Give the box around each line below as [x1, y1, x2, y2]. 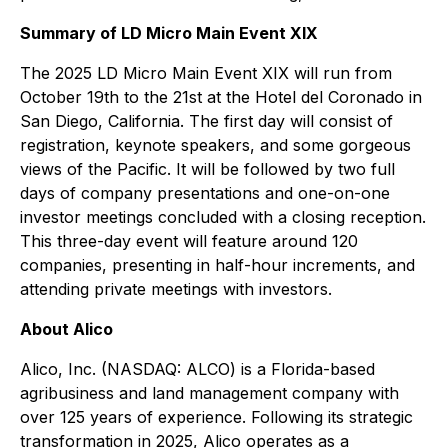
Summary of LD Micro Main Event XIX [20, 23, 318, 43]
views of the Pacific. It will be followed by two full [20, 159, 395, 179]
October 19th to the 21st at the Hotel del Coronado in [20, 87, 422, 107]
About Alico [20, 319, 113, 339]
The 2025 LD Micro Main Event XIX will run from [20, 63, 392, 83]
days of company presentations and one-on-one [20, 183, 390, 203]
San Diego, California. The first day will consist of [20, 111, 393, 131]
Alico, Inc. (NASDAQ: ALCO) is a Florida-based [20, 359, 375, 379]
